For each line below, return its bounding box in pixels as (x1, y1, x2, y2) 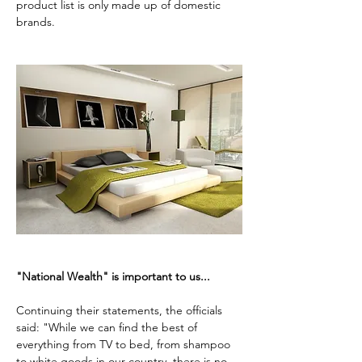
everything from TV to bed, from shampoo (16, 337, 234, 351)
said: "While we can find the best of (16, 320, 200, 335)
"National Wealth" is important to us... (16, 269, 210, 284)
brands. (16, 15, 55, 29)
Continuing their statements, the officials (16, 303, 225, 318)
